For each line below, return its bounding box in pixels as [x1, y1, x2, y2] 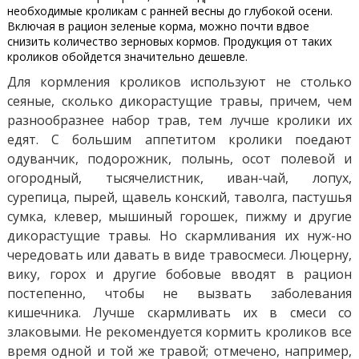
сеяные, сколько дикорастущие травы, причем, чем [6, 91, 353, 110]
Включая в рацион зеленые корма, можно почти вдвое [6, 18, 309, 34]
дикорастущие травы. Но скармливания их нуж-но [6, 226, 353, 244]
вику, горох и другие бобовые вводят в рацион [6, 264, 353, 283]
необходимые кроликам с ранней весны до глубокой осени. [6, 2, 333, 18]
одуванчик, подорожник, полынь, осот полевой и [6, 149, 353, 167]
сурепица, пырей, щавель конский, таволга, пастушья [6, 188, 353, 206]
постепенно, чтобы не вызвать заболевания [6, 284, 353, 302]
